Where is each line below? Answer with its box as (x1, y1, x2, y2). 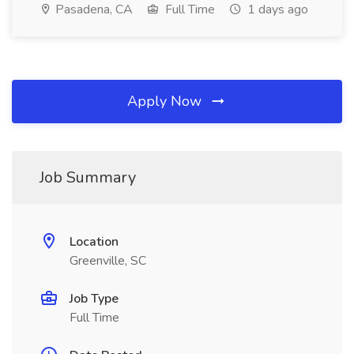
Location (70, 233, 119, 250)
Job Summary (40, 167, 136, 188)
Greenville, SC (70, 252, 146, 269)
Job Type (70, 290, 119, 307)
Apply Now (127, 92, 205, 111)
